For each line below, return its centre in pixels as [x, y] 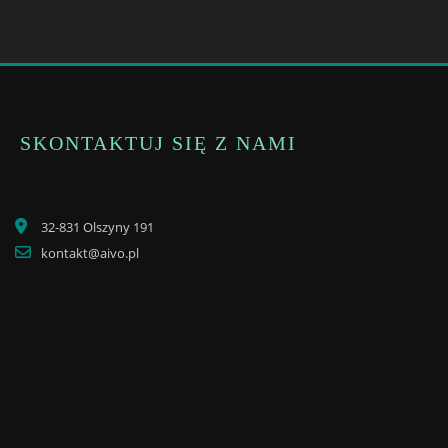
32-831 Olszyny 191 [97, 227]
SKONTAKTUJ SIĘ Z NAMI [158, 143]
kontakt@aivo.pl [90, 253]
